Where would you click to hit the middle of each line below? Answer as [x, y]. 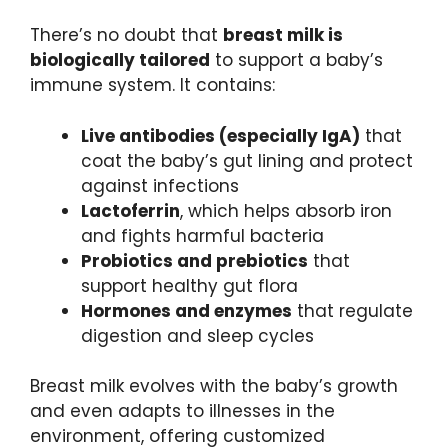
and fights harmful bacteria [202, 235]
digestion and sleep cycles [197, 335]
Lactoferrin [130, 210]
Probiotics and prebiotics [194, 260]
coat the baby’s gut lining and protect [247, 160]
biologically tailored [120, 60]
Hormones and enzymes [186, 310]
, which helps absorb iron [286, 210]
